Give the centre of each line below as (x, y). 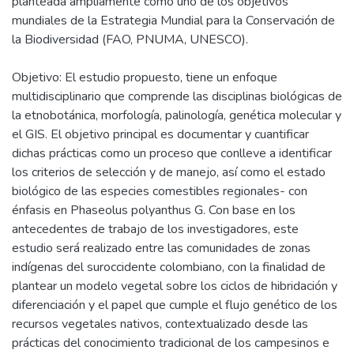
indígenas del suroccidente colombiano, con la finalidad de (169, 267)
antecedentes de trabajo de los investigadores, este (155, 229)
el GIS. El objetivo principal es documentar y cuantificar (160, 134)
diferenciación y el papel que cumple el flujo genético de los (175, 305)
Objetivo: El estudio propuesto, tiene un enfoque (145, 77)
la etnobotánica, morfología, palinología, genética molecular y (177, 115)
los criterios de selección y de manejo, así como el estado (169, 172)
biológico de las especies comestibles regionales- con (160, 191)
